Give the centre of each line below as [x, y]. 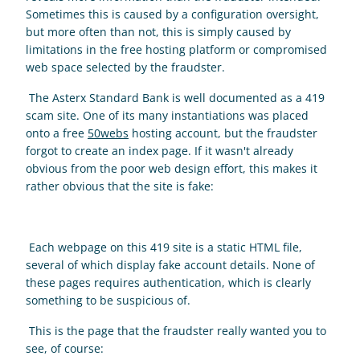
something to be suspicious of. [110, 300]
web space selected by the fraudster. [127, 67]
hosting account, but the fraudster [223, 133]
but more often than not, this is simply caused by [158, 32]
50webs [108, 133]
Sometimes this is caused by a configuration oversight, [172, 14]
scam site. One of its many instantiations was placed [167, 115]
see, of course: [66, 348]
